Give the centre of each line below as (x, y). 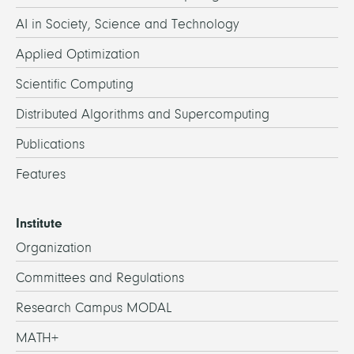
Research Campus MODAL (94, 307)
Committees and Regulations (100, 277)
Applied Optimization (78, 54)
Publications (50, 144)
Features (41, 174)
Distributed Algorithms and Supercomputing (143, 114)
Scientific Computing (75, 84)
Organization (54, 247)
